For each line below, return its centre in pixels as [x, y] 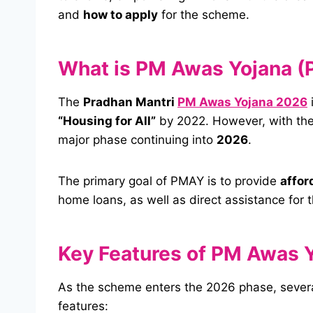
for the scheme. [204, 15]
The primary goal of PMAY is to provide [169, 181]
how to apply [121, 15]
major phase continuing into [137, 140]
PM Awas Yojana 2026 [242, 102]
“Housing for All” [107, 121]
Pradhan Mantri [130, 102]
